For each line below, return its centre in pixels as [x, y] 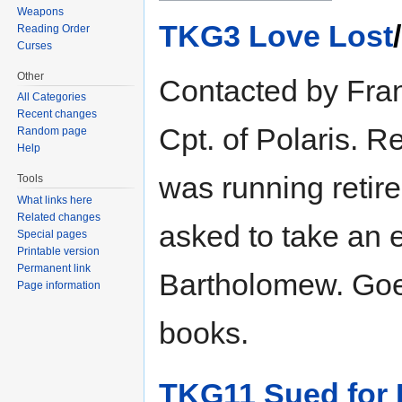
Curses [35, 45]
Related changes [59, 218]
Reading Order [54, 28]
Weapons [41, 11]
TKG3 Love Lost [276, 35]
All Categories [52, 97]
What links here [55, 201]
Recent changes [57, 114]
